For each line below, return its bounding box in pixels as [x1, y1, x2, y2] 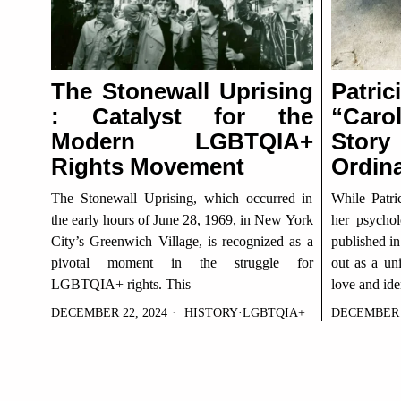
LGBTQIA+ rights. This [51, 277, 191, 292]
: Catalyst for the [51, 103, 313, 130]
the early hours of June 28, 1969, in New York [51, 212, 313, 227]
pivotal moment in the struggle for [51, 255, 313, 270]
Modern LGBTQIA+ [51, 128, 313, 155]
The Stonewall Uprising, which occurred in [51, 191, 313, 206]
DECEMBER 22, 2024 [51, 306, 167, 320]
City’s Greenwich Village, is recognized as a [51, 234, 313, 249]
